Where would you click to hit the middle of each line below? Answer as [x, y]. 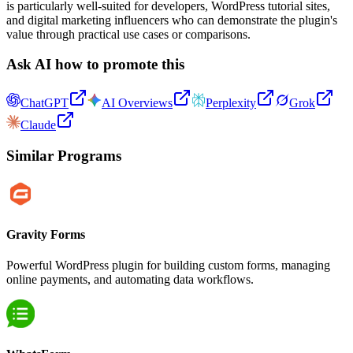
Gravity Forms [46, 234]
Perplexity [231, 103]
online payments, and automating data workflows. [130, 280]
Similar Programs [64, 155]
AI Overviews [137, 103]
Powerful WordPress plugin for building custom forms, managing [168, 266]
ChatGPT [45, 103]
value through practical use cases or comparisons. [128, 34]
